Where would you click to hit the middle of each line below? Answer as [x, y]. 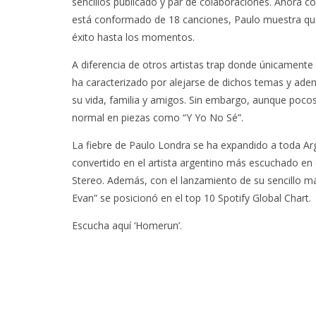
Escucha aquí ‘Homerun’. [127, 225]
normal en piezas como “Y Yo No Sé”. [158, 117]
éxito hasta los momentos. [133, 37]
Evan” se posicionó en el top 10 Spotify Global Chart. [192, 198]
